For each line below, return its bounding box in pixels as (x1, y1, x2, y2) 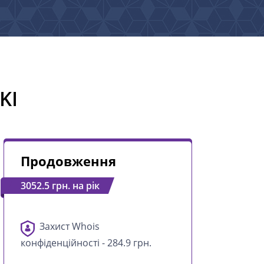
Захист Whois (39, 220, 100, 233)
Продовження (21, 152, 116, 170)
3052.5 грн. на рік (21, 179, 100, 192)
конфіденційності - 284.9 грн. (21, 236, 151, 249)
